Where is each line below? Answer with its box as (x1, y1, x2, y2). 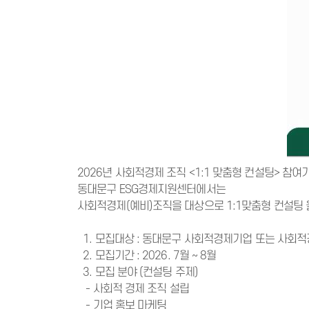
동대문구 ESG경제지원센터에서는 (77, 183, 226, 196)
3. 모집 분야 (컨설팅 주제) (77, 266, 198, 279)
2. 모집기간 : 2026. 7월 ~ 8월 (77, 250, 219, 262)
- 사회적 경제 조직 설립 (77, 283, 189, 295)
